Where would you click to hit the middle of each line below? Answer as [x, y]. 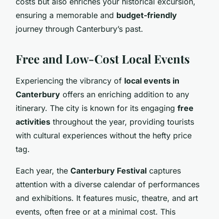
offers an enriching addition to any [125, 94]
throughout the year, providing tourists [122, 121]
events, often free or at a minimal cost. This [96, 211]
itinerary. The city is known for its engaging [97, 108]
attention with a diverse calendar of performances [108, 184]
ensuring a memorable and [66, 15]
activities [33, 121]
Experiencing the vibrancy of [70, 80]
